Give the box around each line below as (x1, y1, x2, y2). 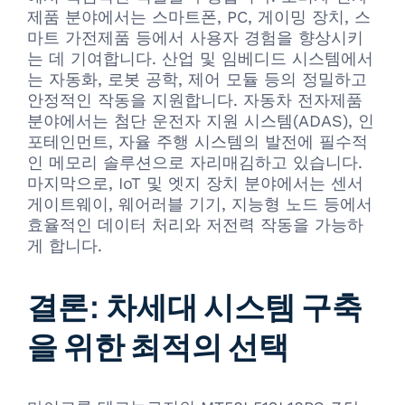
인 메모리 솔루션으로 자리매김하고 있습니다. (27, 153, 363, 173)
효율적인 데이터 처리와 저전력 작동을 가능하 (27, 215, 363, 235)
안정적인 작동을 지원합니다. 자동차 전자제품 (27, 90, 363, 110)
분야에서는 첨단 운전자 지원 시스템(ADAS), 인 (27, 111, 374, 131)
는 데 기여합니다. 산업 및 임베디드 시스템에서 (27, 49, 373, 69)
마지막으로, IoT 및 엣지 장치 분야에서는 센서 (27, 174, 363, 193)
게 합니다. (27, 236, 102, 256)
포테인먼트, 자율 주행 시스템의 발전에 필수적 (27, 132, 368, 152)
